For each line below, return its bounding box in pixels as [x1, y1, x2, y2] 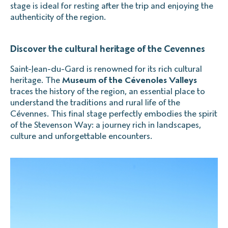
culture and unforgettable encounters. [10, 131, 152, 141]
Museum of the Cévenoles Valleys [62, 75, 197, 85]
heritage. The [10, 75, 62, 85]
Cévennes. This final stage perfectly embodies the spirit [10, 108, 217, 119]
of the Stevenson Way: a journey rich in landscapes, [10, 120, 201, 130]
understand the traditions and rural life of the [10, 97, 180, 107]
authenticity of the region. [10, 12, 106, 22]
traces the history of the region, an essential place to [10, 86, 205, 96]
